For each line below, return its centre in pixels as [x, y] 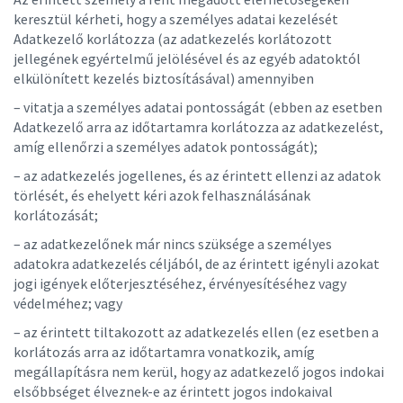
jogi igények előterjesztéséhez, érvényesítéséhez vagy [180, 283]
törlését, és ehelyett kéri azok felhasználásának [162, 195]
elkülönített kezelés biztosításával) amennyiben [166, 78]
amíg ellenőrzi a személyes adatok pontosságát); [168, 147]
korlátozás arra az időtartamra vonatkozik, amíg [164, 352]
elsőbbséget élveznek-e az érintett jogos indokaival [173, 391]
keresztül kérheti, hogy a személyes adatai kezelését [176, 19]
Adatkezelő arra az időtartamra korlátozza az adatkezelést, [198, 127]
